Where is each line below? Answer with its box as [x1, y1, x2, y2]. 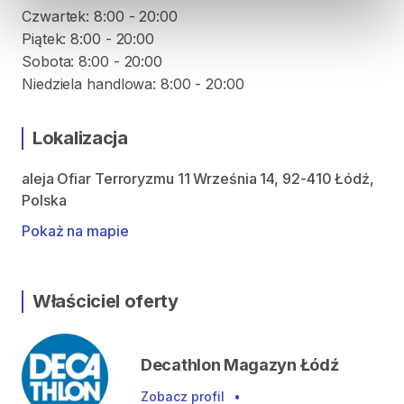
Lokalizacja [32, 127, 128, 149]
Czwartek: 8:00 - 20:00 [22, 7, 178, 25]
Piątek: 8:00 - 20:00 [22, 30, 154, 48]
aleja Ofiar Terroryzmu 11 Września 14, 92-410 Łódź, [22, 170, 374, 188]
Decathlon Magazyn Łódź [141, 355, 339, 374]
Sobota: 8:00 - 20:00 [22, 52, 162, 70]
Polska [22, 191, 67, 209]
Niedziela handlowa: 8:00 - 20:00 [22, 75, 244, 93]
